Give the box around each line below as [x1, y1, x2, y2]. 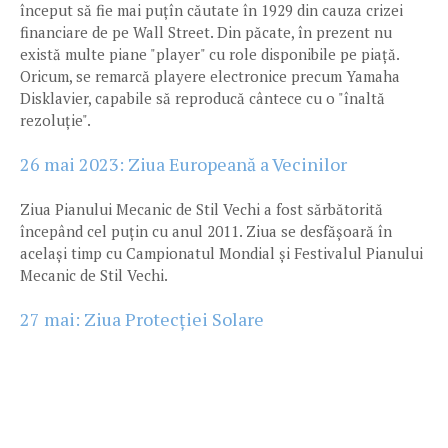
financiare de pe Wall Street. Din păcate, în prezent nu [20, 22, 392, 42]
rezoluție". [20, 110, 94, 130]
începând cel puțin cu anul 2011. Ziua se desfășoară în [20, 221, 392, 241]
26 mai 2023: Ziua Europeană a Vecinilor [20, 152, 347, 176]
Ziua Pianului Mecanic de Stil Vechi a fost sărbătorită [20, 199, 383, 219]
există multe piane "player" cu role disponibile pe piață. [20, 44, 399, 64]
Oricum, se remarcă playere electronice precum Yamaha [20, 66, 400, 86]
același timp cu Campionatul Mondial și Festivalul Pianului [20, 243, 423, 263]
